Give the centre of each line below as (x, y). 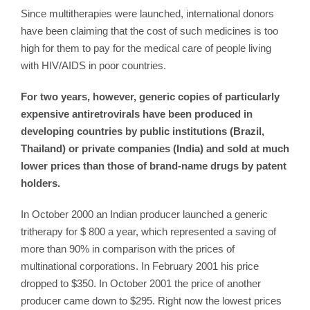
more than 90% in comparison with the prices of (128, 248)
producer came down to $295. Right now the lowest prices (151, 300)
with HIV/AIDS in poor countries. (93, 65)
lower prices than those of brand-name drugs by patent (154, 165)
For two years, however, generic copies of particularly (150, 96)
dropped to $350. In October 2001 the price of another (141, 283)
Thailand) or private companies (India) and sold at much (155, 148)
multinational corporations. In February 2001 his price (140, 266)
